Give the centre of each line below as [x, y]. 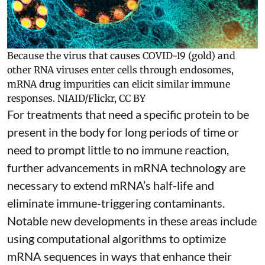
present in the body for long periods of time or [123, 132]
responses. [31, 98]
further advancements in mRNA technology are [126, 168]
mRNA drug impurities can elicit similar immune [119, 84]
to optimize [196, 239]
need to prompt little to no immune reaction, [118, 150]
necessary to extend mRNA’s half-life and [111, 185]
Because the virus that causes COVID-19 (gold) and [121, 56]
